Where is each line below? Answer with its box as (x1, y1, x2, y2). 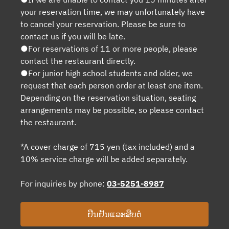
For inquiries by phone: (20, 178, 107, 189)
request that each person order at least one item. (20, 80, 203, 90)
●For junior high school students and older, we (20, 67, 193, 78)
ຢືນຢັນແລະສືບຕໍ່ (87, 209, 142, 219)
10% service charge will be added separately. (20, 153, 188, 164)
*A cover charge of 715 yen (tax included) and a (20, 141, 195, 152)
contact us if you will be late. (20, 31, 125, 41)
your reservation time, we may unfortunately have (20, 6, 205, 17)
